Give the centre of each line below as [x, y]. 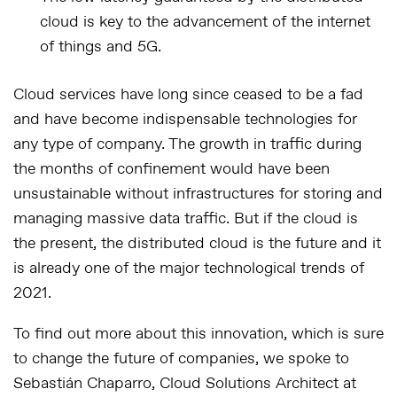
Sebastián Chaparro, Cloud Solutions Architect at [185, 384]
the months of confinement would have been [171, 169]
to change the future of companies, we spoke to [181, 359]
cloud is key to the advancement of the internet [205, 22]
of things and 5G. [101, 47]
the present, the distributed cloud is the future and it [197, 244]
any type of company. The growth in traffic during [187, 144]
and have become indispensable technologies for [185, 120]
